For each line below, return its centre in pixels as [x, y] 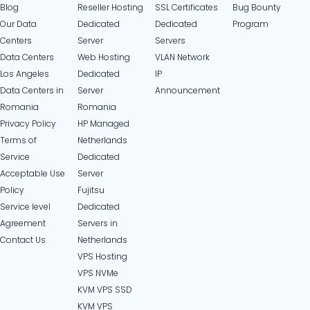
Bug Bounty [257, 7]
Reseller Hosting [110, 7]
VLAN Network [182, 57]
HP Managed [103, 124]
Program [250, 24]
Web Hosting [104, 57]
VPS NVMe [98, 273]
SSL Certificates [186, 7]
